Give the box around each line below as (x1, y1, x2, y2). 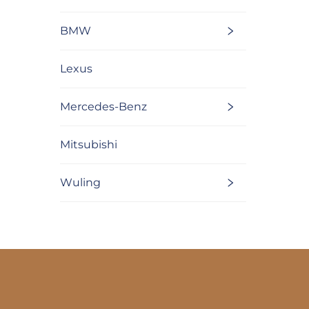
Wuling (60, 175, 101, 189)
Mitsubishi (60, 137, 117, 151)
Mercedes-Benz (60, 99, 147, 113)
